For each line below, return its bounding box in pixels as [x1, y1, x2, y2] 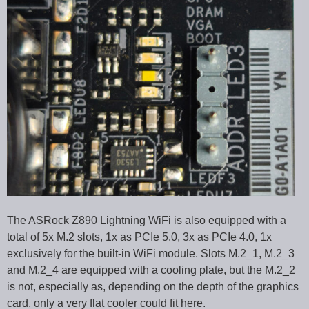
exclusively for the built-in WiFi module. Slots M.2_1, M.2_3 [7, 247, 295, 259]
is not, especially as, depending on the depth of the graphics [7, 280, 299, 292]
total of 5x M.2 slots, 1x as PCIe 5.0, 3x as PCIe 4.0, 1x [7, 230, 272, 243]
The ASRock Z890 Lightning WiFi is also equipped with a [7, 214, 286, 226]
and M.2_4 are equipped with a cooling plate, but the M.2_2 [7, 263, 295, 276]
